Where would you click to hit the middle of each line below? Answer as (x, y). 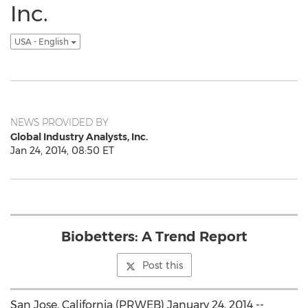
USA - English (43, 42)
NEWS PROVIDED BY (59, 122)
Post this (162, 265)
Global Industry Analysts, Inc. (79, 137)
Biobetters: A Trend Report (154, 236)
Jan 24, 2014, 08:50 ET (62, 151)
